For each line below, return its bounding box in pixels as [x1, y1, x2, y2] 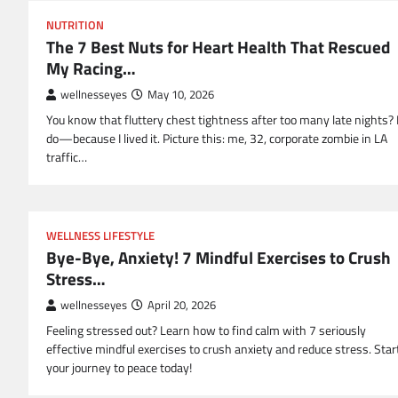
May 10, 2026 [147, 86, 214, 104]
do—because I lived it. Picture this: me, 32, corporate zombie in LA [46, 129, 387, 149]
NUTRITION [46, 17, 104, 35]
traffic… [46, 147, 87, 168]
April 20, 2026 [147, 297, 216, 314]
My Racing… [46, 55, 136, 82]
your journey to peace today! [46, 358, 192, 378]
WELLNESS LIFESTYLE [46, 227, 155, 245]
